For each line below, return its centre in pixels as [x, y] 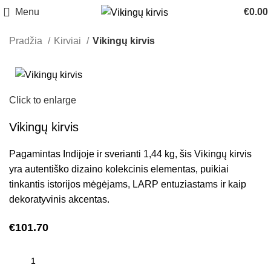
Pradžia [27, 41]
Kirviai [69, 41]
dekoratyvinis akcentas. [60, 199]
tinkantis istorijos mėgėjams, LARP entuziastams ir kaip [128, 184]
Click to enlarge [43, 100]
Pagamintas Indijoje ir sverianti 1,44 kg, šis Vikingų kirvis [131, 154]
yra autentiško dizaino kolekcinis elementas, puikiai [119, 169]
